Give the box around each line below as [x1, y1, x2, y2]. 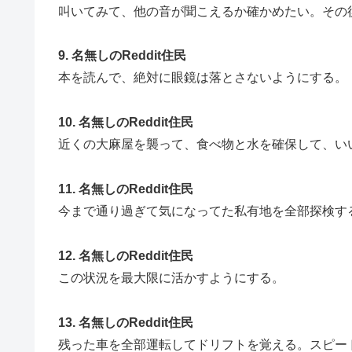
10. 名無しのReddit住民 [58, 115, 193, 130]
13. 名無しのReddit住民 [58, 315, 193, 329]
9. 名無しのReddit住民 [58, 49, 186, 63]
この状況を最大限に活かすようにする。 [58, 270, 284, 284]
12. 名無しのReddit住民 [58, 248, 193, 262]
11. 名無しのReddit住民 [58, 181, 193, 196]
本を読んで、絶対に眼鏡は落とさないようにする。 [58, 71, 347, 85]
